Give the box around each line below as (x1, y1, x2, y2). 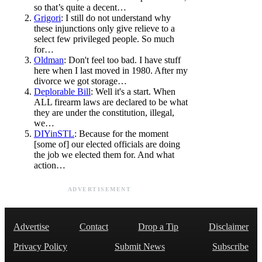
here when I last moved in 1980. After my (34, 65, 188, 75)
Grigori (34, 12, 61, 23)
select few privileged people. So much (34, 33, 174, 44)
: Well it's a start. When (91, 86, 175, 96)
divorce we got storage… (34, 75, 127, 86)
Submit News (115, 241, 165, 251)
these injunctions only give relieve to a (34, 23, 175, 33)
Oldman (34, 54, 64, 65)
